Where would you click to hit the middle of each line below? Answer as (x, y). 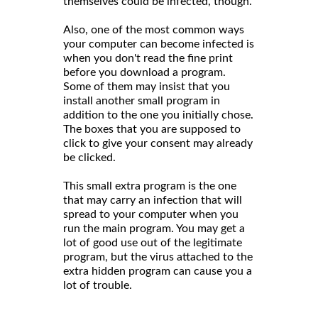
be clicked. (89, 157)
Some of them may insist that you (147, 86)
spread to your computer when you (151, 214)
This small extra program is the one (150, 186)
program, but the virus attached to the (158, 257)
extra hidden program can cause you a (158, 271)
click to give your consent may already (158, 143)
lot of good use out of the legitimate (153, 242)
